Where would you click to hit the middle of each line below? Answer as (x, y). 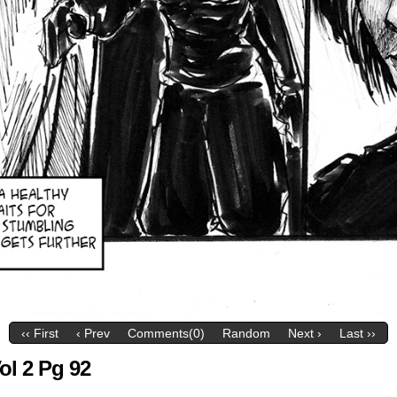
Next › (305, 334)
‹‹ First (40, 334)
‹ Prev (93, 334)
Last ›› (358, 334)
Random (246, 334)
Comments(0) (166, 334)
